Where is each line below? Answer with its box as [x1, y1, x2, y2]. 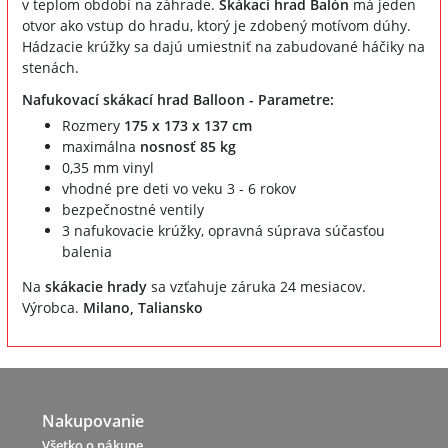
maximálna [62, 136, 140, 156]
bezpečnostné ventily [62, 199, 204, 219]
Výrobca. [22, 297, 83, 317]
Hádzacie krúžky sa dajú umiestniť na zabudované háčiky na [22, 36, 425, 56]
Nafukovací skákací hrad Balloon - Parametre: [22, 89, 334, 109]
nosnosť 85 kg [140, 136, 236, 156]
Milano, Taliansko [83, 297, 203, 317]
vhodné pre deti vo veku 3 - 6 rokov [62, 178, 296, 198]
